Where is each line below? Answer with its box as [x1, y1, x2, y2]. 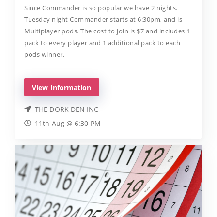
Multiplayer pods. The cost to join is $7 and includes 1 [24, 26, 190, 35]
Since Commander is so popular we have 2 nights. [24, 3, 178, 12]
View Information [32, 82, 92, 92]
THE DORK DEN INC [35, 104, 99, 114]
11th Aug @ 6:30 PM [35, 118, 101, 128]
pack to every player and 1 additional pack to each [24, 38, 180, 47]
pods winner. [24, 49, 64, 59]
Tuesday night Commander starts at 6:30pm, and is [24, 15, 182, 24]
